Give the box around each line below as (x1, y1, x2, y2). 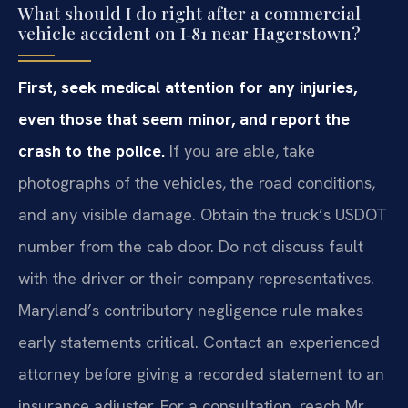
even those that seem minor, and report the (18, 108, 350, 130)
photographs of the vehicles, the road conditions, (18, 172, 375, 194)
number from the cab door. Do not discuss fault (18, 236, 363, 258)
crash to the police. (18, 140, 165, 162)
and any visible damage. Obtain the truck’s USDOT (18, 204, 387, 226)
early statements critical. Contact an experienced (18, 331, 380, 353)
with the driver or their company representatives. (18, 268, 374, 290)
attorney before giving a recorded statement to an (18, 363, 384, 385)
